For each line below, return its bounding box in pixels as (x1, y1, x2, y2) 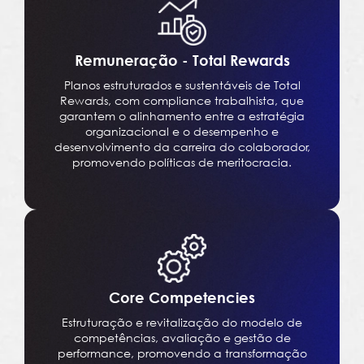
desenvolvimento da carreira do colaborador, (54, 139, 310, 155)
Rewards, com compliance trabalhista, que (60, 93, 304, 109)
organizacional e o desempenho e (85, 123, 279, 140)
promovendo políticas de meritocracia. (72, 154, 292, 171)
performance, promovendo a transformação (57, 345, 307, 362)
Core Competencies (109, 288, 255, 307)
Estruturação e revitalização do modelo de (62, 314, 302, 331)
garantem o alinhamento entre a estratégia (59, 108, 305, 124)
